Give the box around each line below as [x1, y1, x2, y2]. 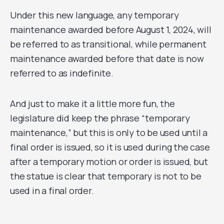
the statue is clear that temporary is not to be [10, 170, 201, 182]
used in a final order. [10, 184, 94, 196]
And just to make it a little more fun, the [10, 97, 175, 109]
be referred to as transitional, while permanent [10, 38, 206, 50]
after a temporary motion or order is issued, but [10, 155, 208, 167]
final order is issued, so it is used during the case [10, 141, 210, 153]
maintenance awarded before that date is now [10, 52, 204, 64]
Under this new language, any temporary [10, 9, 179, 21]
